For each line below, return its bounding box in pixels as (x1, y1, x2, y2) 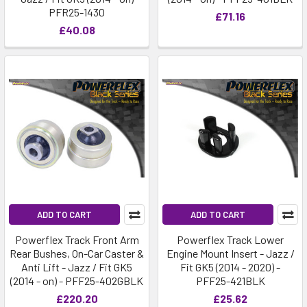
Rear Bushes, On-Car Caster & (10, 247, 144, 260)
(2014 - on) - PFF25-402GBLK (10, 274, 143, 287)
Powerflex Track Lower (177, 233, 284, 246)
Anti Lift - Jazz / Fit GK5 (21, 260, 132, 273)
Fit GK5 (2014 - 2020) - (180, 260, 280, 273)
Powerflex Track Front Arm (14, 233, 139, 246)
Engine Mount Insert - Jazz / (166, 247, 295, 260)
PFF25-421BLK (195, 274, 265, 287)
